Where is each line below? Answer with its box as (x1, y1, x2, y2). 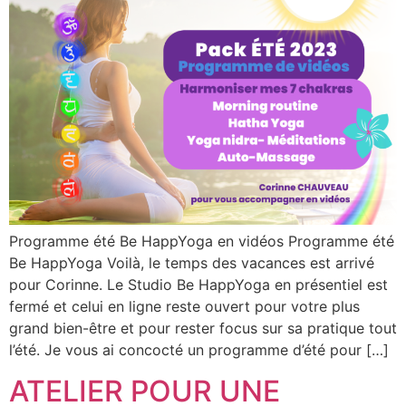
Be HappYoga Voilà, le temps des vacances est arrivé (9, 254, 374, 273)
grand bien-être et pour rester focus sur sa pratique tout (9, 319, 397, 338)
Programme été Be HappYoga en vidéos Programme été (9, 232, 394, 251)
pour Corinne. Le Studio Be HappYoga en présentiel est (9, 275, 388, 295)
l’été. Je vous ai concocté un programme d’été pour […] (9, 341, 389, 360)
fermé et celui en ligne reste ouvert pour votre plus (9, 297, 360, 316)
